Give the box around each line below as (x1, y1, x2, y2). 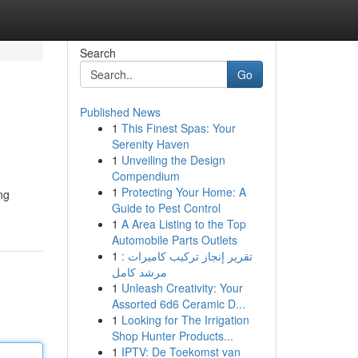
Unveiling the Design (121, 152, 225, 168)
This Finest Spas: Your (121, 120, 236, 136)
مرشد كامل (111, 264, 167, 280)
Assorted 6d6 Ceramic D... (111, 296, 245, 312)
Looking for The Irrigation (121, 312, 249, 328)
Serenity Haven (111, 136, 189, 152)
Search (79, 45, 116, 61)
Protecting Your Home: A (121, 184, 246, 200)
